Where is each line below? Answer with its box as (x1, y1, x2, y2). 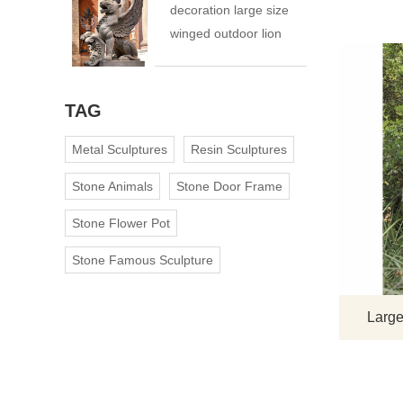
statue (170, 49, 205, 65)
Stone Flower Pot (72, 216, 170, 231)
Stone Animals (72, 179, 153, 194)
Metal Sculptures (72, 142, 167, 157)
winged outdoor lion (170, 26, 282, 41)
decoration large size (170, 3, 289, 18)
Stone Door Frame (176, 179, 282, 194)
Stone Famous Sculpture (72, 253, 213, 268)
